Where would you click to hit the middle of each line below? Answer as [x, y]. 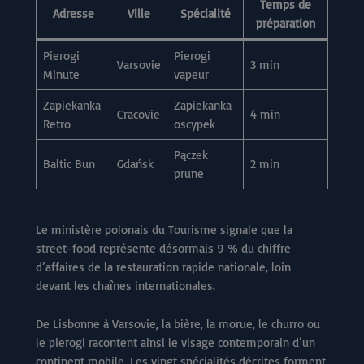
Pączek [191, 155]
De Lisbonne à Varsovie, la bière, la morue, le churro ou [178, 323]
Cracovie [138, 115]
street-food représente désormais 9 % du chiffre [163, 248]
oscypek [194, 124]
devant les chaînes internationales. [126, 285]
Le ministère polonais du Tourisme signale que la [164, 229]
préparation [286, 24]
